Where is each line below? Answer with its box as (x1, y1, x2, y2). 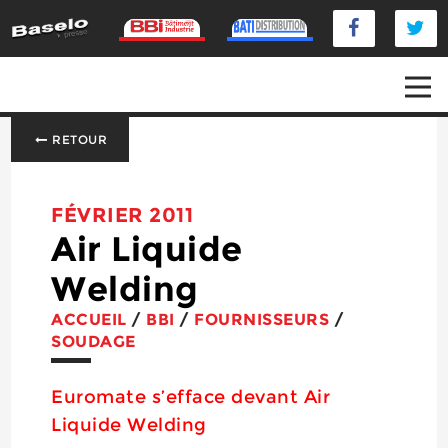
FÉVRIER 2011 (51, 203, 194, 227)
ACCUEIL (51, 310, 127, 329)
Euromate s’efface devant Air (51, 386, 331, 408)
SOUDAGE (51, 332, 136, 351)
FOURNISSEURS (194, 310, 330, 329)
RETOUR (48, 132, 108, 147)
